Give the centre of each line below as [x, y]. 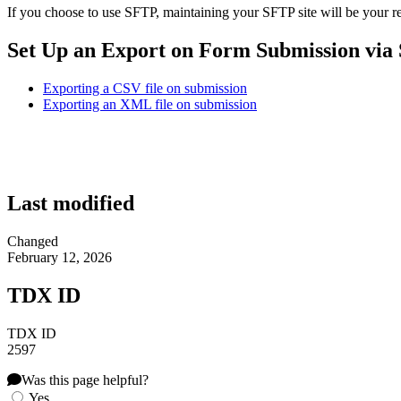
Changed [33, 241]
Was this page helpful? [85, 380]
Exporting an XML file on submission [150, 105]
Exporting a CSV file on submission [145, 89]
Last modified [71, 203]
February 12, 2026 [60, 257]
